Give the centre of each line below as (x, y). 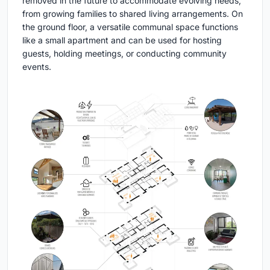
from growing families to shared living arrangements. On (133, 14)
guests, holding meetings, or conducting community (124, 54)
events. (37, 67)
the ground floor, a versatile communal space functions (130, 27)
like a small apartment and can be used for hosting (122, 40)
